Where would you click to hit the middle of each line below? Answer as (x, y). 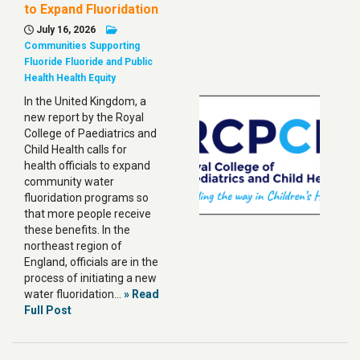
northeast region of (73, 246)
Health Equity (86, 78)
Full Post (48, 310)
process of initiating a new (90, 278)
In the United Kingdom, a (85, 101)
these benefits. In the (77, 230)
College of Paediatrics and (90, 133)
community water (69, 182)
